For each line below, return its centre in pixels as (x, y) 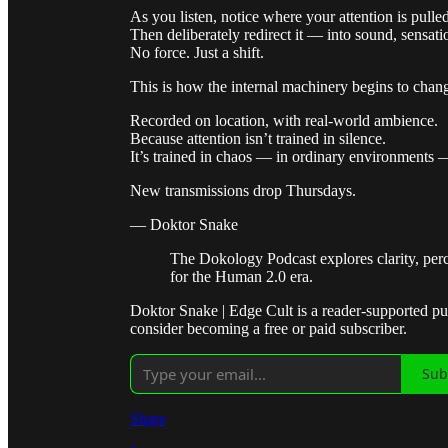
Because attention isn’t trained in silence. (258, 138)
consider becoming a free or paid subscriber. (268, 328)
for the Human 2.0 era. (241, 276)
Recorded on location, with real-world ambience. (284, 120)
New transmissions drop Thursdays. (243, 190)
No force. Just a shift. (197, 52)
